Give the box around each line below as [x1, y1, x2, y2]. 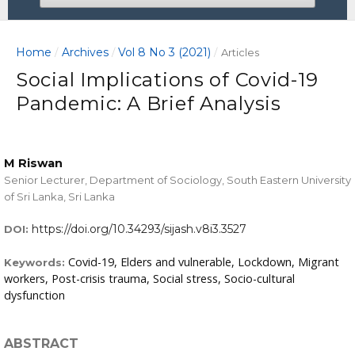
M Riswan [4, 155, 63, 170]
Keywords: [4, 255, 68, 269]
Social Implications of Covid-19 [16, 67, 319, 91]
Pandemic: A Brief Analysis [16, 91, 281, 115]
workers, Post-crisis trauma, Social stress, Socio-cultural [4, 270, 295, 286]
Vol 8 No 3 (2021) [118, 44, 212, 59]
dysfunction [4, 287, 65, 303]
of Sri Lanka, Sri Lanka [4, 189, 115, 203]
